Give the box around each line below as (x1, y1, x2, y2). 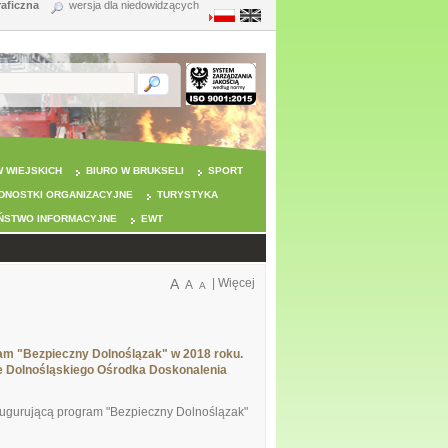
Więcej (218, 276, 255, 290)
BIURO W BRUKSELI (86, 165, 184, 176)
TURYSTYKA (157, 189, 218, 200)
